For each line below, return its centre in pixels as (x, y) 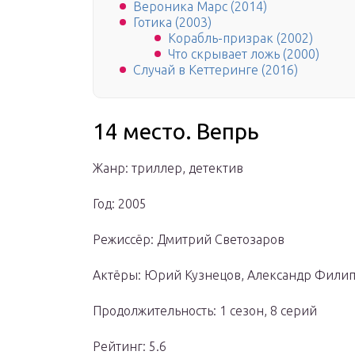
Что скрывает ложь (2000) (244, 54)
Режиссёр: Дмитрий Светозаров (189, 240)
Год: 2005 (120, 204)
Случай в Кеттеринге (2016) (216, 70)
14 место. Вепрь (176, 132)
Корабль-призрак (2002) (240, 38)
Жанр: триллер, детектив (168, 168)
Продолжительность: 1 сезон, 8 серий (205, 311)
